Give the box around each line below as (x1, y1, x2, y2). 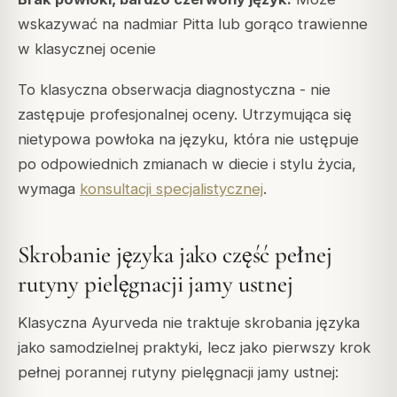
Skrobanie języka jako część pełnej (18, 239, 332, 269)
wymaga (18, 180, 80, 198)
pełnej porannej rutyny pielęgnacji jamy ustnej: (18, 363, 339, 382)
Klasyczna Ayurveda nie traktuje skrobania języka (18, 314, 360, 332)
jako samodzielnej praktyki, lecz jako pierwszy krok (18, 339, 370, 357)
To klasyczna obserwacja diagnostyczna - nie (18, 81, 331, 99)
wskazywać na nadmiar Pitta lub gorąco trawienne (18, 15, 368, 34)
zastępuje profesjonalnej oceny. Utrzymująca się (18, 105, 352, 124)
